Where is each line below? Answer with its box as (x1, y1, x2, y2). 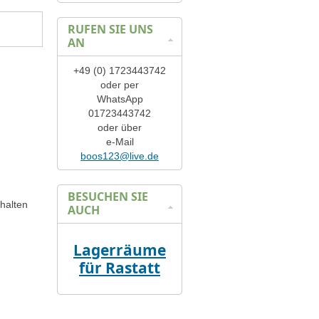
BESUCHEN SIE (68, 189, 148, 204)
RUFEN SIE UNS (68, 21, 153, 37)
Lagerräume (73, 240, 166, 260)
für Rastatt (79, 258, 160, 278)
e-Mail (105, 136, 134, 147)
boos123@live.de (80, 150, 159, 162)
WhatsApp (96, 93, 143, 105)
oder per (100, 79, 139, 90)
